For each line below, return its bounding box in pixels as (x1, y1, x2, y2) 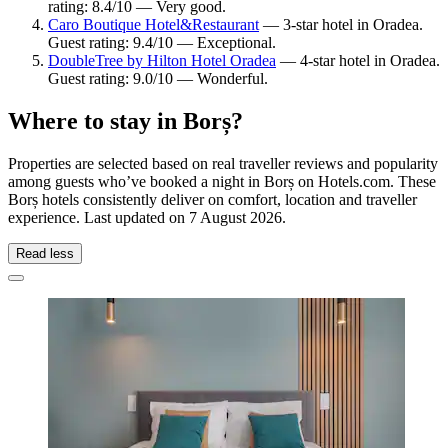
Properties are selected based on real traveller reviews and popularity (8, 155, 438, 173)
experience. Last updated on (8, 209, 189, 227)
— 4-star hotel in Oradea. (276, 52, 440, 70)
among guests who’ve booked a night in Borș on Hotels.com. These (8, 173, 436, 191)
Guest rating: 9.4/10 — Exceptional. (48, 34, 276, 52)
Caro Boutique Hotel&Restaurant (48, 16, 259, 34)
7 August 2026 (189, 209, 282, 227)
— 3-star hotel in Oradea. (259, 16, 423, 34)
